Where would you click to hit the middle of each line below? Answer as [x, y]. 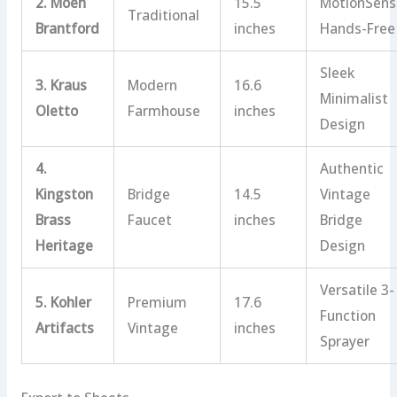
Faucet [150, 220]
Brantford [68, 29]
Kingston [65, 195]
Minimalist [354, 99]
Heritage [65, 246]
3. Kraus [62, 86]
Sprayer [345, 342]
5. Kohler [64, 303]
